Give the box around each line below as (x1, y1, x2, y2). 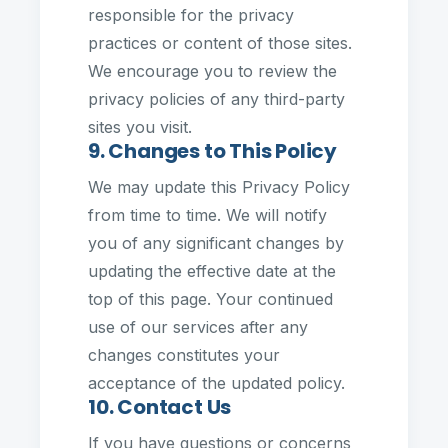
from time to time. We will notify (88, 205, 327, 225)
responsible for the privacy (88, 5, 294, 25)
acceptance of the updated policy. (88, 373, 345, 393)
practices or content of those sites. (88, 33, 352, 53)
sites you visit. (88, 117, 192, 137)
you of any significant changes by (88, 233, 344, 253)
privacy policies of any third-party (88, 89, 345, 109)
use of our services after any (88, 317, 308, 337)
